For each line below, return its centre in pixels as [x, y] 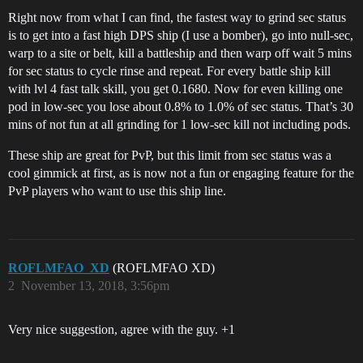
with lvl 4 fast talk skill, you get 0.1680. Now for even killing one [175, 89]
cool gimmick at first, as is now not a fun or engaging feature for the [181, 173]
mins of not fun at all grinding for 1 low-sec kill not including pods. [179, 124]
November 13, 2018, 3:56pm [95, 286]
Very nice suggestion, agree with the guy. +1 [122, 329]
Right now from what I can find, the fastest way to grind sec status [177, 17]
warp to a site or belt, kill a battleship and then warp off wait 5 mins [180, 53]
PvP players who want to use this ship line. [117, 191]
